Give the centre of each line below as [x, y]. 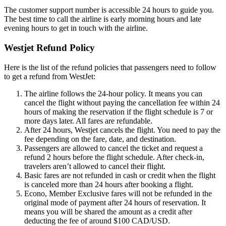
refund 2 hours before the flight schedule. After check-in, [114, 157]
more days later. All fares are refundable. [89, 121]
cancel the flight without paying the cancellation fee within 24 [122, 102]
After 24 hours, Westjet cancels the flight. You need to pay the [122, 130]
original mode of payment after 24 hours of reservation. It [115, 202]
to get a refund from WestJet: [51, 76]
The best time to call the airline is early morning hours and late [103, 19]
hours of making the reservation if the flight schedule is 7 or [119, 111]
